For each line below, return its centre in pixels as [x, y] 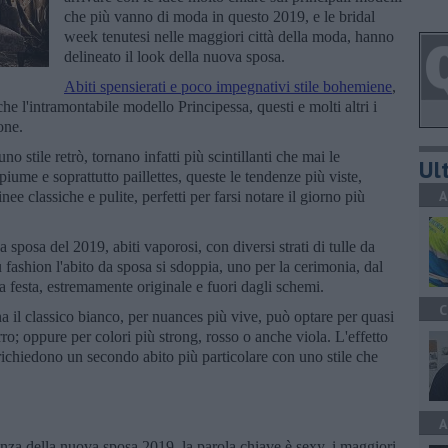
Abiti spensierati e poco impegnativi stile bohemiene [228, 86]
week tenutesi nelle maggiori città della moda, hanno [229, 36]
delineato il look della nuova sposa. [174, 56]
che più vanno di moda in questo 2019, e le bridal [219, 16]
